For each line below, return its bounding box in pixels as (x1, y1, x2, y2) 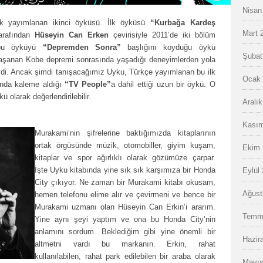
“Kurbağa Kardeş (150, 18, 215, 27)
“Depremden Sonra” (42, 43, 121, 52)
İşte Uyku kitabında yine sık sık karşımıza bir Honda (35, 166, 215, 174)
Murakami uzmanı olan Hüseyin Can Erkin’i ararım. (35, 203, 215, 211)
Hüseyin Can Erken (34, 31, 109, 39)
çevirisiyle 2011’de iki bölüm (108, 31, 215, 39)
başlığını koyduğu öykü (120, 43, 215, 52)
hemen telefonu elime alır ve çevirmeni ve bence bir (35, 190, 215, 199)
